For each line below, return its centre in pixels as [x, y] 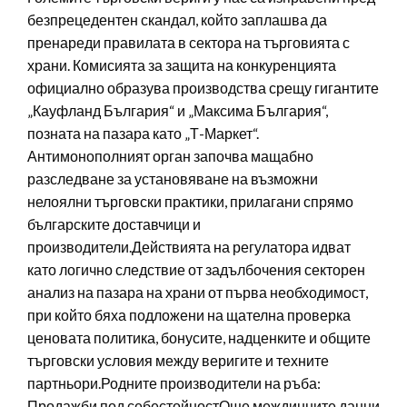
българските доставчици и [114, 223]
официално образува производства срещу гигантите [203, 87]
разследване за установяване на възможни [173, 178]
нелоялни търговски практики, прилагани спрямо [190, 201]
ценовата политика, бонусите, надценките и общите [199, 337]
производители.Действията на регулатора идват [189, 246]
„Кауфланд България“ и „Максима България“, [178, 110]
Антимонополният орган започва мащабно [170, 155]
